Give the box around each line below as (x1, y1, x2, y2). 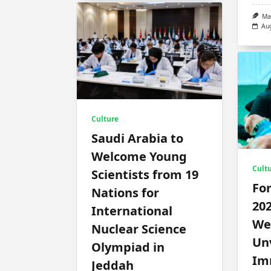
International (91, 202, 172, 219)
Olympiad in (91, 238, 165, 255)
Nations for (91, 184, 159, 201)
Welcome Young (91, 148, 187, 165)
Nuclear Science (91, 220, 186, 237)
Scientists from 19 (91, 166, 198, 183)
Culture (91, 113, 119, 124)
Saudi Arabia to (91, 129, 183, 146)
